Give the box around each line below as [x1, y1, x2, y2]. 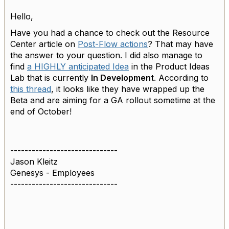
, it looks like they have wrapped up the [51, 84, 204, 95]
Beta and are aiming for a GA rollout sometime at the [10, 95, 215, 106]
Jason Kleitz [10, 156, 58, 167]
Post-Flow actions [78, 39, 148, 50]
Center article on [10, 39, 78, 50]
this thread [10, 84, 51, 95]
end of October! [10, 106, 72, 117]
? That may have [148, 39, 213, 50]
